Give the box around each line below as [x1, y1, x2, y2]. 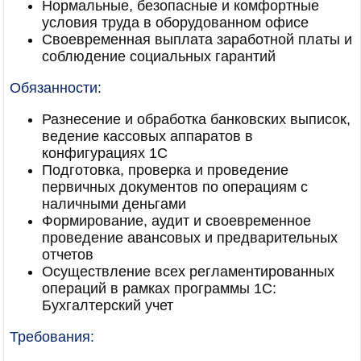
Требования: [10, 329, 94, 345]
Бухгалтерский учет [42, 297, 173, 313]
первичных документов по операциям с [42, 179, 308, 195]
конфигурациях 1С [42, 145, 168, 161]
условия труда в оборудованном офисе [42, 15, 309, 31]
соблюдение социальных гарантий [42, 48, 276, 64]
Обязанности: [10, 80, 102, 96]
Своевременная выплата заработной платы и [42, 31, 352, 48]
